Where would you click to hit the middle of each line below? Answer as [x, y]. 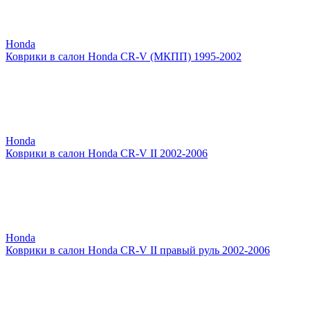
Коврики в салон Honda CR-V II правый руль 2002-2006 [138, 250]
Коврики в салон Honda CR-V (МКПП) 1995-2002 [124, 56]
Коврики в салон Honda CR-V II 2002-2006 [107, 153]
